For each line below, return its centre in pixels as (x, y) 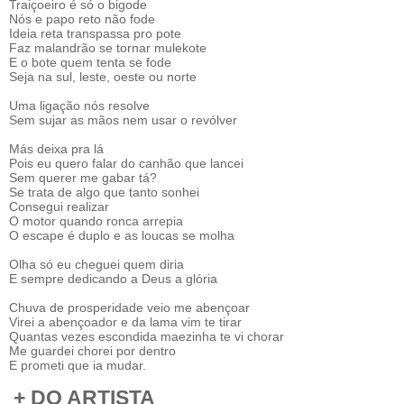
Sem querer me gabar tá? (83, 178)
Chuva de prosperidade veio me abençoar (129, 308)
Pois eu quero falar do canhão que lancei (126, 163)
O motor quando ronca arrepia (96, 221)
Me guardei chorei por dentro (92, 351)
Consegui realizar (59, 207)
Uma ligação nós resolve (79, 106)
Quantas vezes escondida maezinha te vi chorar (147, 336)
